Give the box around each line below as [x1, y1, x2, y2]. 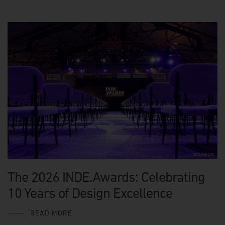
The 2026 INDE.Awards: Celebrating [8, 168, 205, 185]
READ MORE [30, 209, 72, 217]
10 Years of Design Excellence [8, 184, 172, 201]
